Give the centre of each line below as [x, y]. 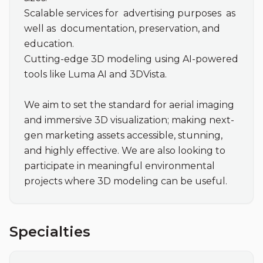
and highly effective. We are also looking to [125, 151]
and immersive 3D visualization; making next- [129, 120]
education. [49, 44]
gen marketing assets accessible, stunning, [123, 135]
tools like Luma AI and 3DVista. [95, 74]
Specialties [50, 232]
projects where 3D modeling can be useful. [127, 181]
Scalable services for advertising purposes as [130, 13]
